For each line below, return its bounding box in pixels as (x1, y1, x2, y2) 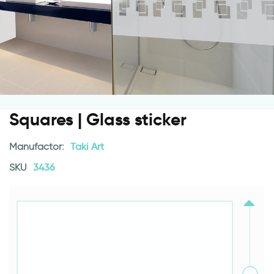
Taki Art (70, 141, 104, 153)
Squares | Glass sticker (9, 109, 187, 131)
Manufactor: (9, 141, 67, 153)
